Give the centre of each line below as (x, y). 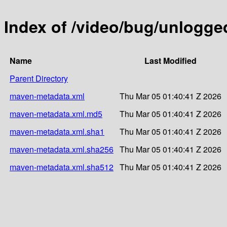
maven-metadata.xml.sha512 (62, 167)
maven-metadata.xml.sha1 (57, 131)
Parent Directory (39, 78)
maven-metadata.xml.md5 (56, 113)
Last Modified (171, 60)
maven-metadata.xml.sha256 (62, 149)
